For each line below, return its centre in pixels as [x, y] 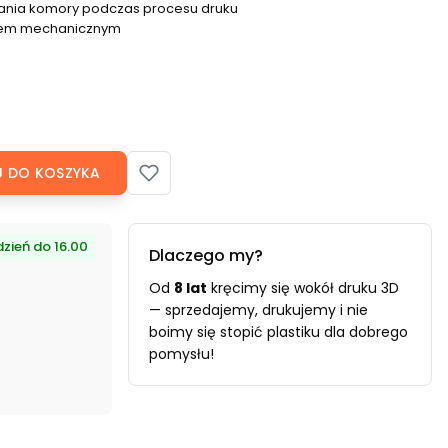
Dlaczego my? [206, 255]
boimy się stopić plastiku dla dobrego [278, 331]
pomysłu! [181, 353]
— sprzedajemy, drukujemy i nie [258, 309]
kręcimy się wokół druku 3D [303, 287]
